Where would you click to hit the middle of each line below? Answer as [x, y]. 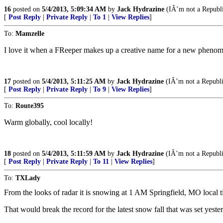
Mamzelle [30, 34]
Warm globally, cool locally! [48, 122]
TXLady [28, 178]
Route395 [30, 106]
